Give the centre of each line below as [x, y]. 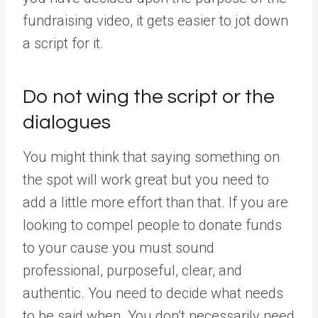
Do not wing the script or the [149, 97]
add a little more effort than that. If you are [155, 202]
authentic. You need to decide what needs [153, 293]
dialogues [67, 122]
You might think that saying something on [151, 157]
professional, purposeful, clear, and [132, 270]
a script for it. [63, 43]
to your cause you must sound [119, 248]
